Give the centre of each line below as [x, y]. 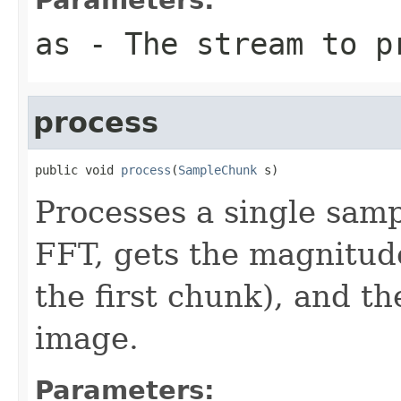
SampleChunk [218, 170]
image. [87, 338]
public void [78, 170]
